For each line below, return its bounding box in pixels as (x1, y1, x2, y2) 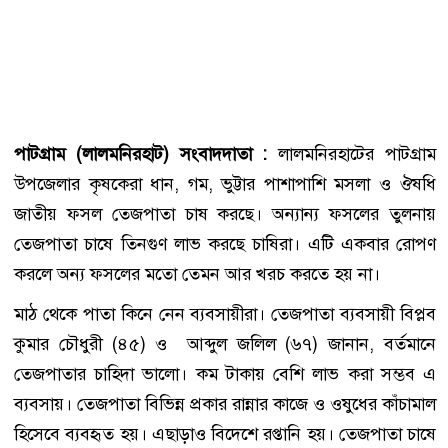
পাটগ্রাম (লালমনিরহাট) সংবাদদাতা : (14, 142, 268, 166)
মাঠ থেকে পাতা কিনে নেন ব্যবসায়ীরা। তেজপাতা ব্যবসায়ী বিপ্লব (14, 302, 436, 326)
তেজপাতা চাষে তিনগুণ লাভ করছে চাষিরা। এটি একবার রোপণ (14, 232, 436, 256)
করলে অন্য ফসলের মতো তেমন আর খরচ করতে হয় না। (14, 262, 380, 286)
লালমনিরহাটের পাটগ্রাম (267, 142, 437, 166)
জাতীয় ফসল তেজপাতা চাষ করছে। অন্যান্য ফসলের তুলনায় (14, 202, 436, 226)
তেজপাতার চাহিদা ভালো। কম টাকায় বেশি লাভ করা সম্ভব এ (14, 362, 436, 386)
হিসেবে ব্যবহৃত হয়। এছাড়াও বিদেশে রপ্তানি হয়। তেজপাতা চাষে (14, 422, 436, 446)
